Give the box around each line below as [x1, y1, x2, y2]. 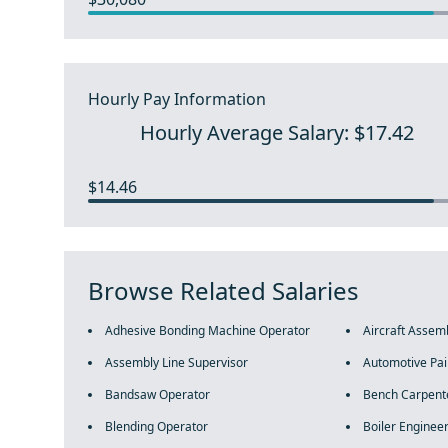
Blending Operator [105, 418, 208, 435]
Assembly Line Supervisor [105, 354, 248, 371]
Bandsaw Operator [105, 386, 210, 403]
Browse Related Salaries [88, 274, 359, 307]
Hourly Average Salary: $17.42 [140, 119, 415, 146]
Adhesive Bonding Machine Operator [105, 322, 310, 339]
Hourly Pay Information [88, 88, 266, 110]
